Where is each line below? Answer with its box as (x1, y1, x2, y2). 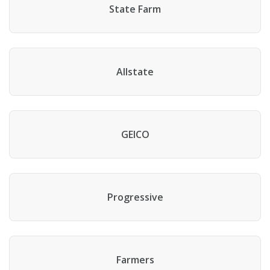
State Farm (109, 2, 161, 16)
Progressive (107, 190, 163, 204)
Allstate (116, 65, 154, 78)
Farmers (116, 253, 154, 266)
